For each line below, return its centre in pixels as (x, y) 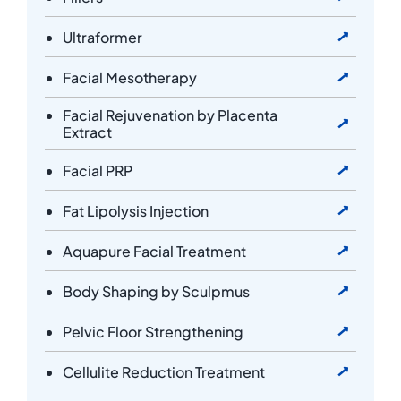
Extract (88, 132)
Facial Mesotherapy (130, 77)
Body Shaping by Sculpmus (157, 291)
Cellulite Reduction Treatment (164, 371)
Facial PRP (98, 170)
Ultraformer (103, 37)
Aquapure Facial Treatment (155, 251)
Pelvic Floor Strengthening (154, 331)
